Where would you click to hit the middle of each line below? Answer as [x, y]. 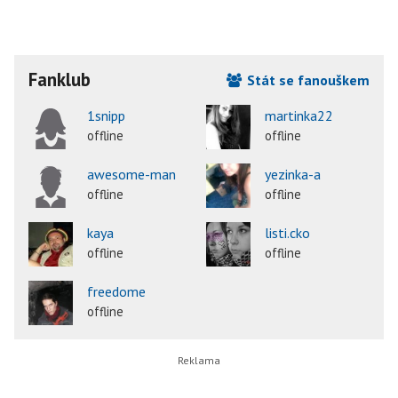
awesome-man [131, 174]
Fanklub [60, 79]
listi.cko [287, 232]
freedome [116, 291]
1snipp [106, 115]
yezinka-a [293, 174]
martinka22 [299, 115]
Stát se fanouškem [306, 80]
